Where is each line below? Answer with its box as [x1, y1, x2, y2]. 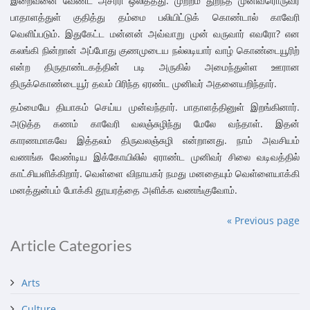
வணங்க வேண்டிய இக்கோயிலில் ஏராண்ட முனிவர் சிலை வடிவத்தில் [10, 150, 300, 163]
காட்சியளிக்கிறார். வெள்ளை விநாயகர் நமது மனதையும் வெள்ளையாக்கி [10, 167, 300, 180]
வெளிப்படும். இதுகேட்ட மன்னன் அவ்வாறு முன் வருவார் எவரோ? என [10, 27, 300, 40]
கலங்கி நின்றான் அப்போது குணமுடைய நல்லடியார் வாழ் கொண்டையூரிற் [10, 44, 300, 57]
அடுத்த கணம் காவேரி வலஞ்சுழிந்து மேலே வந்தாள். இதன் [10, 117, 300, 130]
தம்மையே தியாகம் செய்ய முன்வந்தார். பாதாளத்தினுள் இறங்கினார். [10, 100, 300, 113]
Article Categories [10, 236, 132, 255]
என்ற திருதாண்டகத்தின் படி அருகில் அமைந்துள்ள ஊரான [10, 60, 300, 73]
